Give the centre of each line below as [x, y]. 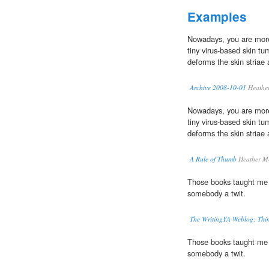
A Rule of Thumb [213, 159]
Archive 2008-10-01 [218, 88]
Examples [217, 17]
